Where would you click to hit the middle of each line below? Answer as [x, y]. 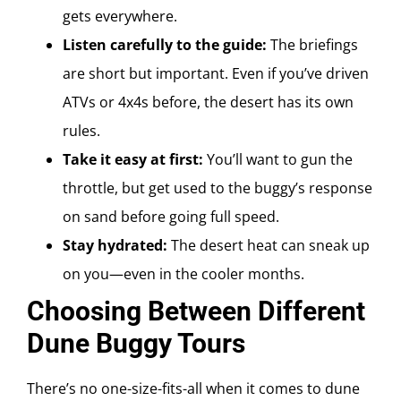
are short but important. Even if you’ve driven [216, 73]
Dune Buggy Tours [136, 343]
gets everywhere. [120, 16]
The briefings [312, 44]
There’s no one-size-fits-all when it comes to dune [193, 388]
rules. [81, 130]
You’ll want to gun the [278, 159]
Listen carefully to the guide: [165, 44]
